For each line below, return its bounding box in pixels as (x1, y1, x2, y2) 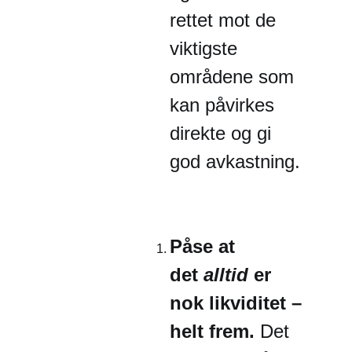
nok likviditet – (170, 292, 302, 313)
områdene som (170, 66, 294, 87)
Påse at (170, 236, 235, 257)
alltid (203, 264, 248, 285)
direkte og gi (170, 123, 271, 144)
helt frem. (170, 321, 260, 342)
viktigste (170, 38, 237, 59)
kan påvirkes (170, 94, 274, 115)
